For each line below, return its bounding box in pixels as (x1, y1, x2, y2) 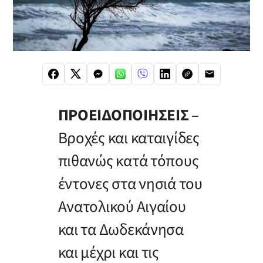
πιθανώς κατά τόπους (58, 150, 199, 173)
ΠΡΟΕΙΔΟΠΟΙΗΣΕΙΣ (58, 104, 189, 127)
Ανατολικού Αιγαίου (58, 195, 186, 219)
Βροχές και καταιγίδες (58, 127, 200, 150)
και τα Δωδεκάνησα (58, 218, 184, 242)
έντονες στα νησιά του (58, 173, 203, 196)
